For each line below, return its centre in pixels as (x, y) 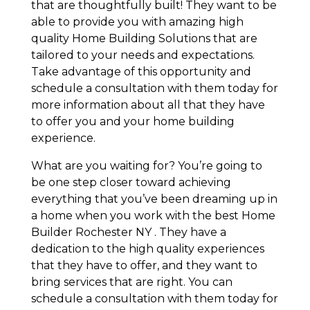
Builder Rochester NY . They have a (128, 232)
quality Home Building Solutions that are (144, 38)
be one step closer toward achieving (131, 182)
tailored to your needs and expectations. (143, 55)
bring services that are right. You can (131, 282)
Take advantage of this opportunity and (141, 71)
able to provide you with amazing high (137, 21)
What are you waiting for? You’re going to (146, 165)
